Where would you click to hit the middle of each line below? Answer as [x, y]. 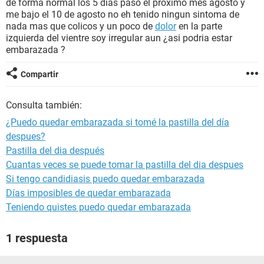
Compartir [39, 74]
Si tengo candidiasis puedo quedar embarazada [105, 179]
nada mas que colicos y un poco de [80, 26]
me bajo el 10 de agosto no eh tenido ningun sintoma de [123, 14]
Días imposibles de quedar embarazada [88, 193]
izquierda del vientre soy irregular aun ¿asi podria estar [119, 38]
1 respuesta [37, 238]
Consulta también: [44, 105]
